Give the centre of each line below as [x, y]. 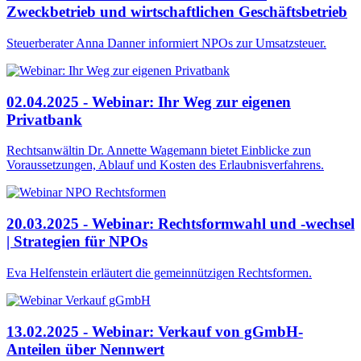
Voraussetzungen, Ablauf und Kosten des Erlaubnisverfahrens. [165, 165]
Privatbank [44, 119]
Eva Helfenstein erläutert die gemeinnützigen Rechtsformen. [159, 272]
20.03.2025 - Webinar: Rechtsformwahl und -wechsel [180, 224]
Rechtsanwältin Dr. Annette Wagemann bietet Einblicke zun [159, 151]
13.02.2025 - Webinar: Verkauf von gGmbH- [155, 331]
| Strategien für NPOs [77, 242]
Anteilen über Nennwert [85, 349]
